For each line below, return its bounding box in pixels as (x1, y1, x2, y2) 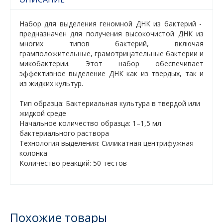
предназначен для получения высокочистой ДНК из (19, 29, 204, 38)
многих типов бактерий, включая (19, 39, 204, 48)
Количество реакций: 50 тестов (19, 158, 127, 168)
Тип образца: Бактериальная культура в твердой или (19, 99, 200, 108)
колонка (19, 148, 47, 158)
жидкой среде (19, 109, 66, 118)
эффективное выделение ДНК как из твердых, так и (19, 69, 204, 78)
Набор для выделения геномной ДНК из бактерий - (19, 19, 204, 28)
